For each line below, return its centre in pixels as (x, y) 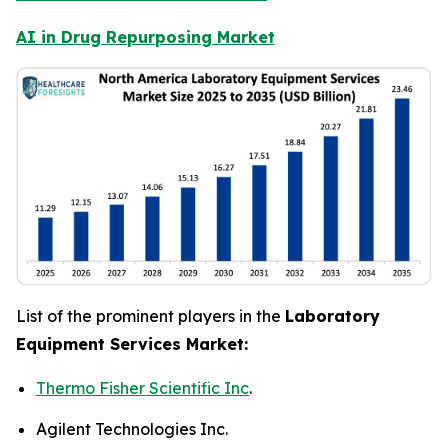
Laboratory (332, 315)
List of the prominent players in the (150, 315)
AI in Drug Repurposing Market (145, 36)
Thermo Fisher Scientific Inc (142, 387)
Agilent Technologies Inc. (132, 429)
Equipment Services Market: (132, 343)
